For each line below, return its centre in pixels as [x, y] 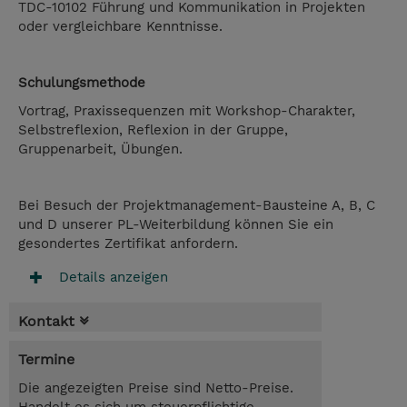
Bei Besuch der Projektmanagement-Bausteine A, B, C [197, 206]
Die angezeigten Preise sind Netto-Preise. [156, 388]
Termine [46, 360]
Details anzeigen [114, 277]
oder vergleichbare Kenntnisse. [120, 27]
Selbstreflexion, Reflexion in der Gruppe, [153, 130]
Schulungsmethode [82, 83]
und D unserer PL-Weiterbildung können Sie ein [176, 225]
